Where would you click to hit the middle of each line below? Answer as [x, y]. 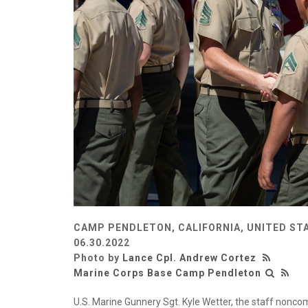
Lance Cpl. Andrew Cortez [189, 257]
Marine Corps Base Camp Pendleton [167, 273]
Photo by [98, 257]
